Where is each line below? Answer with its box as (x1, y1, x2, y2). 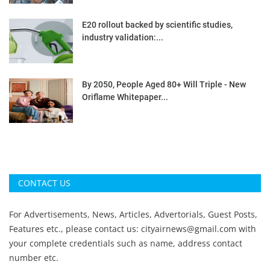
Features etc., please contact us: (9, 222, 141, 234)
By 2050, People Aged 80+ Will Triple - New (82, 79, 246, 89)
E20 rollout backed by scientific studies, (82, 19, 233, 30)
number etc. (9, 251, 61, 263)
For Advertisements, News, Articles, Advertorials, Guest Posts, (9, 208, 257, 220)
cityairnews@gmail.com (141, 222, 236, 234)
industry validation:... (82, 32, 163, 42)
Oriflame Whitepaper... (82, 92, 168, 102)
